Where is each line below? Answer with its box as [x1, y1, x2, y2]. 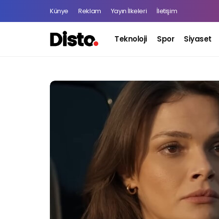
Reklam [78, 6, 101, 16]
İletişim [156, 6, 177, 16]
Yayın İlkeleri [110, 6, 147, 16]
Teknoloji [114, 34, 147, 44]
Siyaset [184, 34, 212, 44]
